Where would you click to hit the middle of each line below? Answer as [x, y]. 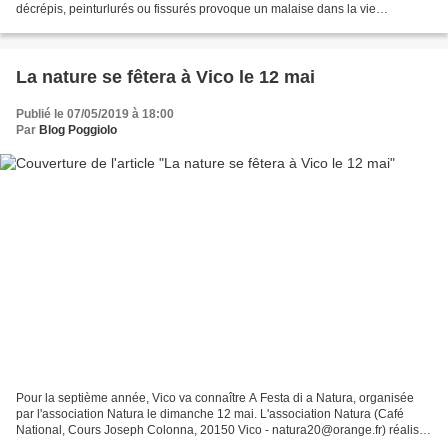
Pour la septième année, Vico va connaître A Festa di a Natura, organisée [215, 397]
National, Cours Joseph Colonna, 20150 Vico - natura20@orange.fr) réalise [221, 429]
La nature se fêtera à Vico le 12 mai [165, 77]
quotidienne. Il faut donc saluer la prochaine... [139, 25]
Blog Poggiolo [78, 130]
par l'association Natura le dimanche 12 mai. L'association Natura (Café [210, 413]
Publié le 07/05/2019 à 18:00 [95, 114]
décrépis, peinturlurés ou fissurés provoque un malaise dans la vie [196, 9]
